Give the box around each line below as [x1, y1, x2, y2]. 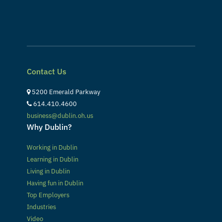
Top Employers [27, 190, 69, 199]
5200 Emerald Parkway [30, 87, 100, 96]
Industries [27, 202, 56, 211]
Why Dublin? [27, 121, 72, 132]
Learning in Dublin [27, 155, 78, 164]
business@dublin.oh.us [27, 111, 93, 120]
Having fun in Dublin [27, 178, 83, 187]
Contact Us [27, 66, 66, 76]
